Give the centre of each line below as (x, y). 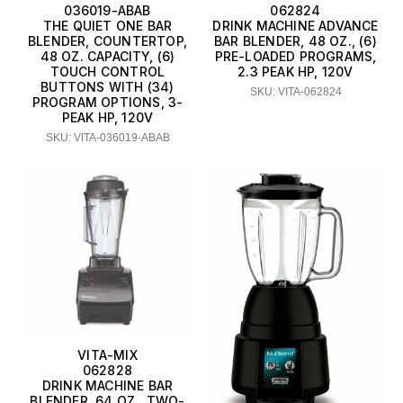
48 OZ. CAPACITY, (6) (107, 56)
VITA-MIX (107, 354)
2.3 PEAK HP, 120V (296, 71)
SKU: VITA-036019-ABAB (107, 137)
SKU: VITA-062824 (296, 91)
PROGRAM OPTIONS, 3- (107, 102)
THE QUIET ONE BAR (107, 25)
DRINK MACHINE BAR (107, 385)
